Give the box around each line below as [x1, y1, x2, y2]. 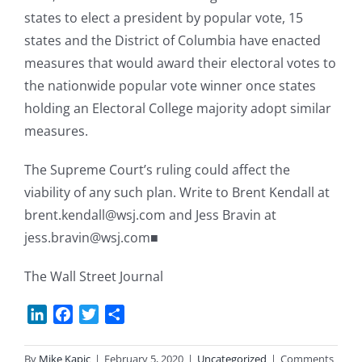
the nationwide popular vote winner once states [24, 77, 316, 95]
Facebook [73, 305, 131, 323]
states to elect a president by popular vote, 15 [24, 9, 303, 27]
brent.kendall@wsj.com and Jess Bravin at [24, 206, 276, 225]
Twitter [99, 305, 141, 323]
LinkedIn [47, 305, 98, 323]
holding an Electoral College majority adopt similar [24, 99, 331, 118]
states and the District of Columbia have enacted [24, 32, 321, 50]
